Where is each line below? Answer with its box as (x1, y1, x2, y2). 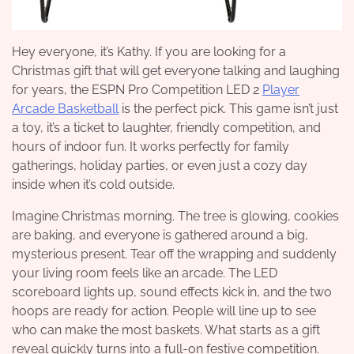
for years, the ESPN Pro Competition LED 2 (12, 82, 262, 97)
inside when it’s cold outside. (12, 177, 175, 192)
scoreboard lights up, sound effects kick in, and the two (12, 284, 332, 299)
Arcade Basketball (12, 101, 119, 116)
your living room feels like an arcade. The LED (12, 265, 277, 281)
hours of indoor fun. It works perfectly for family (12, 139, 289, 154)
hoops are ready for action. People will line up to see (12, 303, 316, 318)
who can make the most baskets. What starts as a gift (12, 322, 320, 337)
